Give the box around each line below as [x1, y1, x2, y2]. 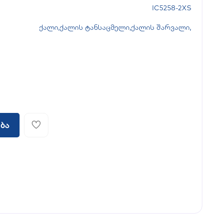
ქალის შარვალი [131, 23, 190, 32]
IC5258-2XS [152, 3, 191, 12]
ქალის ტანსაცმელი [59, 23, 130, 32]
